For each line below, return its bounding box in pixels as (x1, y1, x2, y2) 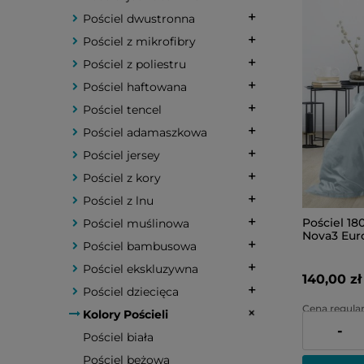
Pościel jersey (83, 148, 160, 162)
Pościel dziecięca (83, 284, 179, 299)
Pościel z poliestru (83, 57, 186, 71)
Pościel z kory (83, 171, 161, 185)
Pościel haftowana (83, 80, 187, 94)
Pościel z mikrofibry (83, 34, 196, 49)
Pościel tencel (83, 102, 162, 117)
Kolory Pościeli (83, 307, 168, 322)
